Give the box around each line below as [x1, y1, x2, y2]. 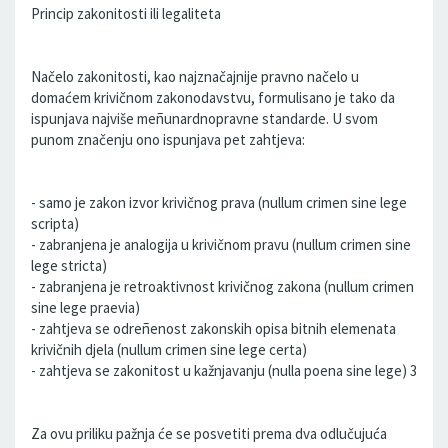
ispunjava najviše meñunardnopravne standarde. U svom [31, 109, 378, 128]
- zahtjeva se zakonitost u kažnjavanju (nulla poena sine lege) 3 [31, 361, 417, 380]
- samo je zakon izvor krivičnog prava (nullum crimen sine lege [31, 193, 407, 212]
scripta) [31, 214, 79, 233]
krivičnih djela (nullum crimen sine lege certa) [31, 340, 307, 359]
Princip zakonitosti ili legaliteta [31, 4, 221, 23]
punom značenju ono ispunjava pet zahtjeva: [31, 130, 305, 149]
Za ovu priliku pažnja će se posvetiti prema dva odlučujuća [31, 424, 387, 443]
